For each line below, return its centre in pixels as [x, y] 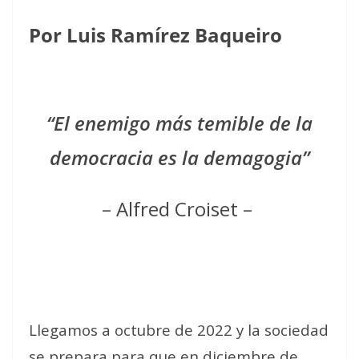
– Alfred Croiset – [179, 209]
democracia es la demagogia [176, 157]
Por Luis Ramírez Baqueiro [155, 35]
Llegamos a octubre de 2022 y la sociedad [179, 330]
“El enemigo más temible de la [179, 123]
